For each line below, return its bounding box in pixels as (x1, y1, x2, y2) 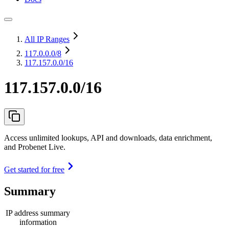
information (19, 217, 57, 226)
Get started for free (4, 165, 64, 174)
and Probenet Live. (4, 142, 65, 151)
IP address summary (6, 208, 70, 217)
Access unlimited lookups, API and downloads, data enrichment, (4, 133, 212, 142)
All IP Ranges (25, 35, 70, 43)
